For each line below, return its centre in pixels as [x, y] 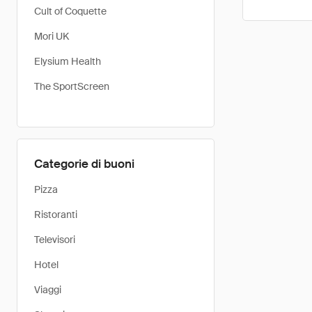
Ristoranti [56, 214]
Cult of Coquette [70, 11]
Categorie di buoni [84, 164]
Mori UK [52, 36]
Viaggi [48, 290]
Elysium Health [68, 61]
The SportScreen [72, 86]
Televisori [55, 240]
